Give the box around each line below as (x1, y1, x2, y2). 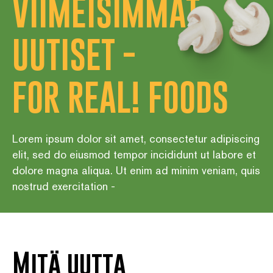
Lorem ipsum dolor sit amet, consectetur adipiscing (12, 132, 260, 146)
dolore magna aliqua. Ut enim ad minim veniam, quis (12, 164, 260, 177)
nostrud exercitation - (12, 180, 115, 193)
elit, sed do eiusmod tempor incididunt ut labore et (12, 148, 256, 161)
